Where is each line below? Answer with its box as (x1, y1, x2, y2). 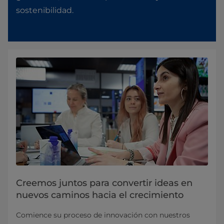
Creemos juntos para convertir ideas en (16, 177, 192, 188)
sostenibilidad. (16, 5, 73, 15)
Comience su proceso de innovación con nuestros (16, 210, 190, 219)
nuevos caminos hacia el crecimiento (16, 189, 183, 200)
